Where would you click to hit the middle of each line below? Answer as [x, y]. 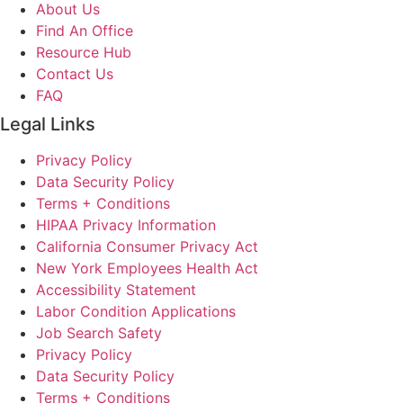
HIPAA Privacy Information [126, 224]
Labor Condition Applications [136, 311]
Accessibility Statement [116, 289]
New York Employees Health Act [147, 268]
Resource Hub [84, 52]
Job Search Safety [99, 332]
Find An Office [85, 30]
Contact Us [75, 73]
